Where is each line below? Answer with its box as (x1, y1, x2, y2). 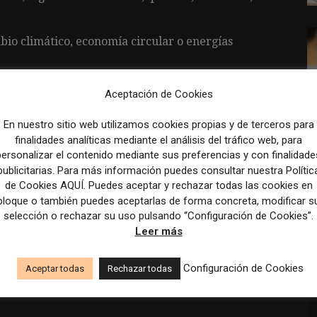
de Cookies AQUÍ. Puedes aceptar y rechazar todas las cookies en (4, 179, 313, 192)
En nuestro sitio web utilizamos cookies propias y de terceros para (3, 118, 314, 132)
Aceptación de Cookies (104, 88, 213, 101)
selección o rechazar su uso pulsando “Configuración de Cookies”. (4, 209, 313, 223)
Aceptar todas (25, 263, 84, 275)
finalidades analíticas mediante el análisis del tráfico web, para (15, 133, 302, 146)
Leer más (134, 224, 183, 238)
